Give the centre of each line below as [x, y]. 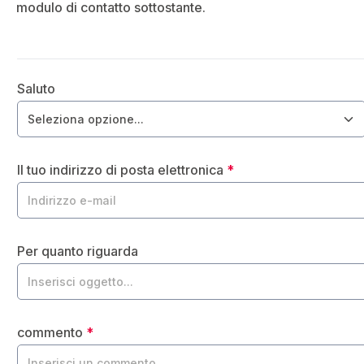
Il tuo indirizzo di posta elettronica [122, 170]
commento [52, 332]
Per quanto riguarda [78, 251]
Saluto [36, 89]
